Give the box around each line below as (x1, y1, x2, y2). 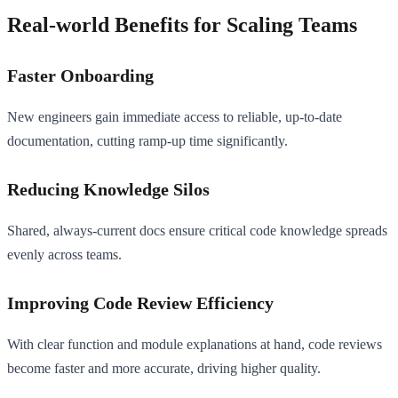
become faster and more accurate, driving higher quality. (7, 360, 321, 376)
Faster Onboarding (7, 65, 154, 85)
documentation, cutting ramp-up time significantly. (7, 132, 288, 148)
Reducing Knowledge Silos (7, 179, 210, 199)
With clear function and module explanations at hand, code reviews (7, 336, 382, 352)
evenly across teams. (7, 246, 122, 262)
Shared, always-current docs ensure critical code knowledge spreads (7, 222, 387, 238)
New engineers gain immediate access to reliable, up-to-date (7, 108, 342, 124)
